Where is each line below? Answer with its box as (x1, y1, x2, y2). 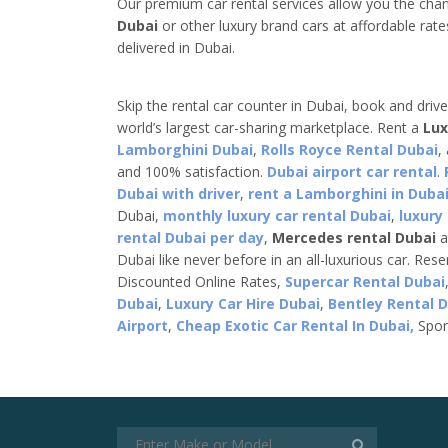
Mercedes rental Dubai (272, 228, 436, 248)
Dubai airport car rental (267, 162, 437, 182)
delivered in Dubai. (117, 38, 235, 58)
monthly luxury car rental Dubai (163, 206, 391, 226)
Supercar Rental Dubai (285, 272, 445, 292)
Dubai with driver (117, 184, 240, 204)
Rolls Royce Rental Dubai (261, 140, 438, 160)
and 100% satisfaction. (117, 162, 267, 182)
